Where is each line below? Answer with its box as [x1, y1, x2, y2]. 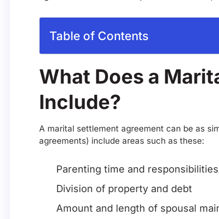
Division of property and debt [56, 183, 192, 195]
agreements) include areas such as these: [39, 136, 204, 146]
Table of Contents [49, 28, 149, 43]
